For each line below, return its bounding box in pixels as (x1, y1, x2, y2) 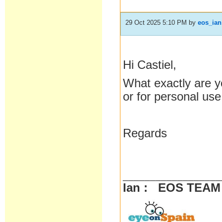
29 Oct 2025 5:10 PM (125, 19, 187, 26)
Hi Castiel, (123, 58, 177, 71)
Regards (123, 127, 167, 140)
